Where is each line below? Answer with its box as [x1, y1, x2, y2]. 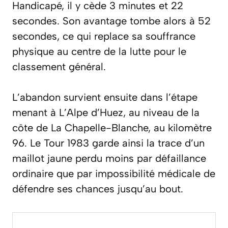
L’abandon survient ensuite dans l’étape [12, 91, 197, 104]
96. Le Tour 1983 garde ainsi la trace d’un [12, 137, 205, 150]
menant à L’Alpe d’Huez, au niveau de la [12, 106, 199, 119]
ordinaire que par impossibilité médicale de [12, 167, 215, 180]
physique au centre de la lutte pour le [12, 45, 186, 58]
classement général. [12, 61, 106, 73]
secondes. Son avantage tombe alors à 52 [12, 15, 211, 27]
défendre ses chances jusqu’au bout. [12, 183, 183, 195]
